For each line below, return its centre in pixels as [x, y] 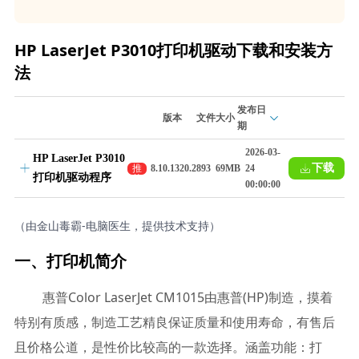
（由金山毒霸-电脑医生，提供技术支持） [117, 226]
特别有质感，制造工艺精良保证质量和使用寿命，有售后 [174, 322]
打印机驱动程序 [72, 177]
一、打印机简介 [70, 261]
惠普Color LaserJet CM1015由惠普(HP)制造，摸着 [187, 297]
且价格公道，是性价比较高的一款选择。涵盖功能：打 [168, 347]
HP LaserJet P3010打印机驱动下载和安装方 [173, 50]
